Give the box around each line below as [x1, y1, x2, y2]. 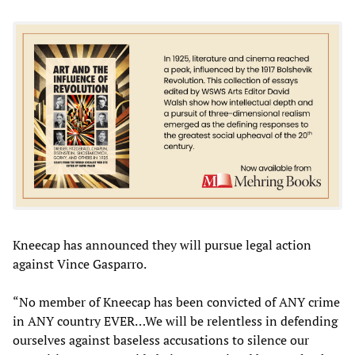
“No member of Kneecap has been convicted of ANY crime [13, 292, 340, 311]
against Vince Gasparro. [13, 254, 147, 273]
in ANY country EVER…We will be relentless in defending [13, 311, 338, 330]
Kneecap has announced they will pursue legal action [13, 235, 311, 254]
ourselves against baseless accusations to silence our [13, 330, 309, 349]
